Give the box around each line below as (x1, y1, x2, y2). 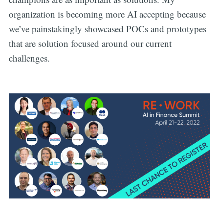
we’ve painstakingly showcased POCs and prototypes (8, 22, 206, 35)
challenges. (8, 51, 50, 64)
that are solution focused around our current (8, 37, 172, 49)
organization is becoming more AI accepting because (8, 7, 206, 20)
